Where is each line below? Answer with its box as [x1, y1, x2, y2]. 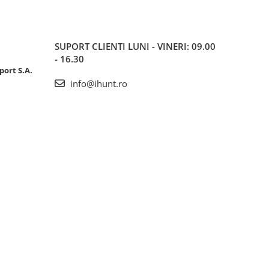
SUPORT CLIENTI [55, 40, 128, 53]
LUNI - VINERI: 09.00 [128, 40, 216, 53]
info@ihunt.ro [68, 77, 127, 90]
